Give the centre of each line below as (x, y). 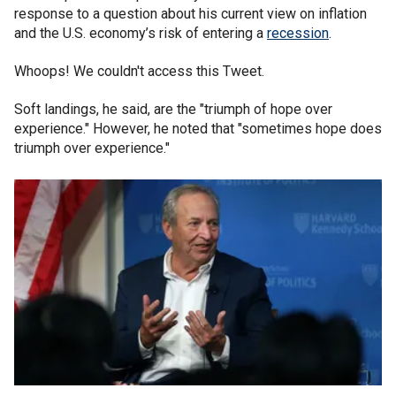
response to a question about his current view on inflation (190, 14)
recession (298, 33)
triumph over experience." (92, 148)
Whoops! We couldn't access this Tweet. (139, 71)
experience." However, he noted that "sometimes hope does (198, 129)
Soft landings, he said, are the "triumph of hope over (173, 109)
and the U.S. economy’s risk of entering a (141, 33)
